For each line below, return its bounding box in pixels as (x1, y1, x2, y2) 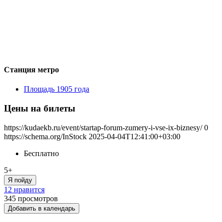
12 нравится (4, 185, 45, 194)
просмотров (18, 194, 58, 203)
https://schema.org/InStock (4, 132, 87, 141)
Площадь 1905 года (24, 85, 89, 94)
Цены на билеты (4, 103, 75, 113)
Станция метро (4, 65, 59, 74)
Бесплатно (24, 149, 59, 158)
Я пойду (8, 176, 32, 184)
